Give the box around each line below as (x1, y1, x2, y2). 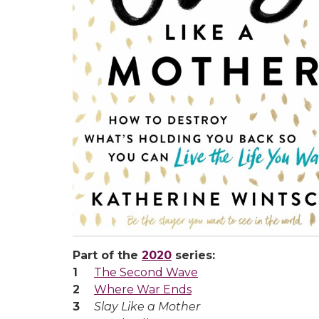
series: (172, 249, 215, 263)
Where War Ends (94, 283, 192, 297)
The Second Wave (94, 266, 198, 280)
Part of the (73, 249, 142, 263)
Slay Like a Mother (94, 300, 200, 314)
